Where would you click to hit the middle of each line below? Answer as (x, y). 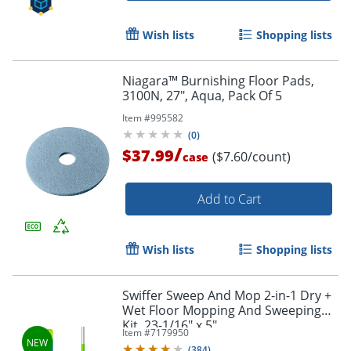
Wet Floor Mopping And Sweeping (222, 310)
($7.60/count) (251, 156)
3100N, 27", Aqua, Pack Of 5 (202, 95)
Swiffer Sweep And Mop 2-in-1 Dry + (227, 295)
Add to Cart (229, 199)
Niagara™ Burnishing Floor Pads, (218, 80)
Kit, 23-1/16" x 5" (170, 325)
